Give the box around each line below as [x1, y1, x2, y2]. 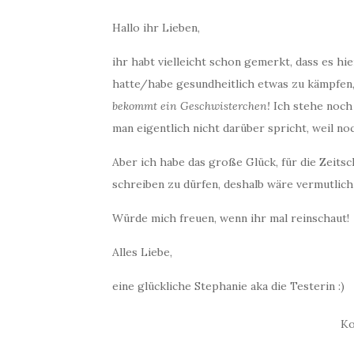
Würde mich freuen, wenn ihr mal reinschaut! [112, 211, 349, 225]
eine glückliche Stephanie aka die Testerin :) [112, 279, 345, 293]
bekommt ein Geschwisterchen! [112, 99, 270, 113]
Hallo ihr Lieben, [112, 21, 200, 35]
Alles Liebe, [112, 245, 172, 259]
